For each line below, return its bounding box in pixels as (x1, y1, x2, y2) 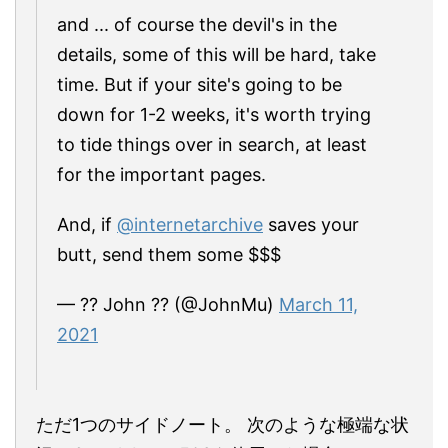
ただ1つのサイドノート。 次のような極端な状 (36, 414, 409, 435)
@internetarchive (117, 214, 263, 235)
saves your (263, 214, 359, 235)
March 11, (279, 294, 358, 315)
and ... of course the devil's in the (57, 14, 337, 35)
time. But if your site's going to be (57, 74, 342, 95)
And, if (57, 214, 117, 235)
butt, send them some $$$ (57, 244, 281, 265)
